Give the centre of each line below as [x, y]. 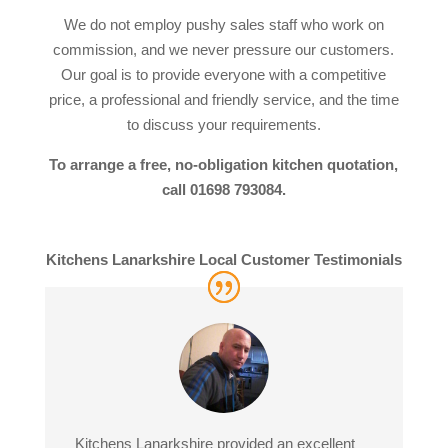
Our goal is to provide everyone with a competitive [224, 74]
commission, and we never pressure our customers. [224, 49]
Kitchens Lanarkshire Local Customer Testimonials [223, 259]
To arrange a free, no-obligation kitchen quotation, [224, 164]
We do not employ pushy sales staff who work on [223, 24]
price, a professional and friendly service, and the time [223, 99]
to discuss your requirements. [223, 124]
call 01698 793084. [223, 189]
